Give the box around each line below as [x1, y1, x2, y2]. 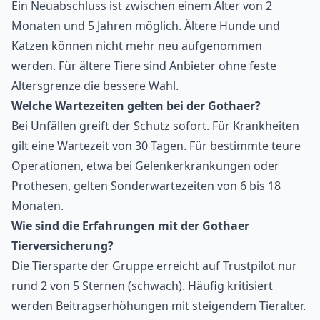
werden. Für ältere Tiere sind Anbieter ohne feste [11, 58, 276, 74]
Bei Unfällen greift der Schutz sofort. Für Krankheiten [11, 118, 299, 134]
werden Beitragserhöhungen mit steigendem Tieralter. [11, 298, 306, 314]
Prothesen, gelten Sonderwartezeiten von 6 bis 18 [11, 178, 281, 194]
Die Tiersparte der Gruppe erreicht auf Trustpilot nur [11, 258, 297, 274]
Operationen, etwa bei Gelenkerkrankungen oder [11, 158, 279, 174]
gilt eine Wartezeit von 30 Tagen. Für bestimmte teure [11, 138, 301, 154]
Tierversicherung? [11, 238, 114, 254]
